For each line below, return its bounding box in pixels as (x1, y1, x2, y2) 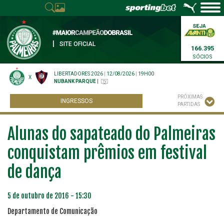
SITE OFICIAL (59, 40, 95, 47)
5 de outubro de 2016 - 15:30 (7, 191, 91, 200)
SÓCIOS (192, 53, 212, 60)
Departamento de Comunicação (7, 207, 97, 215)
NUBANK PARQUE (54, 78, 96, 84)
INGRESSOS (60, 97, 92, 104)
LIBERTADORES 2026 (54, 71, 103, 76)
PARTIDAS (177, 101, 200, 107)
